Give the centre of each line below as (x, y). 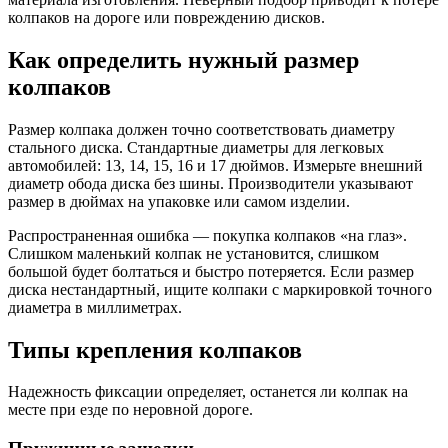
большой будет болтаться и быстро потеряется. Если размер (211, 271)
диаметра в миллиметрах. (95, 307)
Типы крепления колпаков (155, 349)
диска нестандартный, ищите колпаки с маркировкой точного (220, 289)
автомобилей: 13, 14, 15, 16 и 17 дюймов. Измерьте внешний (215, 165)
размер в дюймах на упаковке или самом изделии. (179, 201)
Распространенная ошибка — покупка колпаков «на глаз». (207, 235)
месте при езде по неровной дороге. (130, 410)
